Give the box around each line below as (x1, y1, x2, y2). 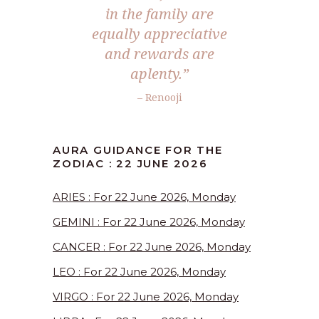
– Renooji (137, 90, 182, 105)
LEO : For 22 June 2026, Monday (53, 265, 226, 279)
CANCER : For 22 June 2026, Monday (53, 240, 251, 254)
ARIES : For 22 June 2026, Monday (53, 190, 236, 204)
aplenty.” (130, 64, 189, 84)
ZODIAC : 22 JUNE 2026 (53, 157, 208, 171)
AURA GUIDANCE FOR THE (53, 143, 223, 157)
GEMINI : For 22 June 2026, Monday (53, 215, 245, 229)
